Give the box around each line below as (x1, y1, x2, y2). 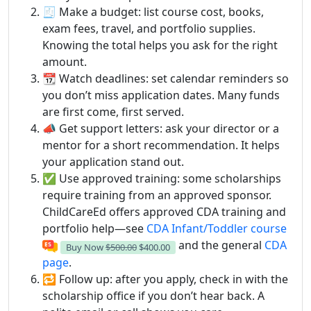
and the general (176, 237, 265, 253)
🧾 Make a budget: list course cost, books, (42, 3, 264, 19)
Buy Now (66, 241, 106, 254)
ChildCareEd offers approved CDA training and (42, 203, 286, 219)
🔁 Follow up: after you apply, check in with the (42, 271, 288, 287)
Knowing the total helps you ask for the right (42, 37, 278, 53)
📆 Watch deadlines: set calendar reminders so (42, 70, 289, 86)
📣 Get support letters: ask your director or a (42, 120, 279, 136)
